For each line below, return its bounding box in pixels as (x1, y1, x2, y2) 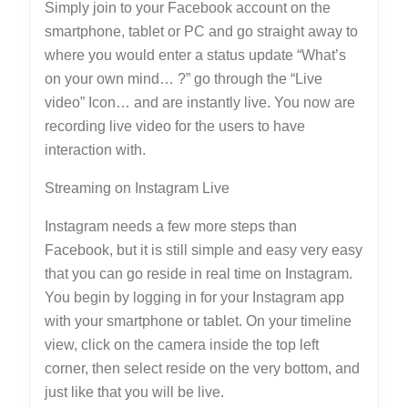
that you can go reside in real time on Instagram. (45, 266, 352, 281)
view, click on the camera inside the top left (45, 337, 319, 352)
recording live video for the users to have (45, 118, 305, 134)
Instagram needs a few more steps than (45, 219, 297, 234)
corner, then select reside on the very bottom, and (45, 361, 360, 376)
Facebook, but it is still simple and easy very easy (45, 242, 362, 258)
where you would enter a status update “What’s (45, 47, 346, 63)
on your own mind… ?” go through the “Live (45, 71, 322, 87)
